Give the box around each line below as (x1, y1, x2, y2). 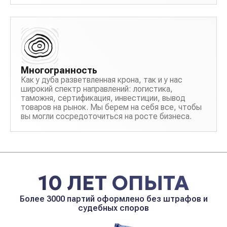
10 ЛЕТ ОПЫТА (38, 170, 189, 196)
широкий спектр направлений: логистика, (21, 84, 173, 94)
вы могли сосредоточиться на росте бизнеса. (21, 111, 192, 122)
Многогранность (21, 65, 97, 76)
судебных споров (78, 203, 149, 213)
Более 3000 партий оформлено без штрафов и (19, 194, 208, 204)
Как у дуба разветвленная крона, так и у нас (21, 75, 182, 85)
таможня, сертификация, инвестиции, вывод (21, 93, 185, 103)
